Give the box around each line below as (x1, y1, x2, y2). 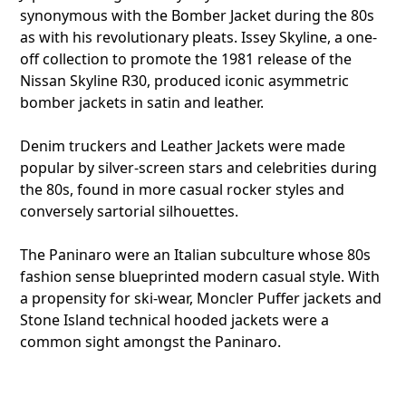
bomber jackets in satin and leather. (20, 92, 268, 113)
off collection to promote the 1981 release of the (20, 49, 353, 70)
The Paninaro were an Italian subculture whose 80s (20, 245, 372, 266)
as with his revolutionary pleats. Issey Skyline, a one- (20, 27, 378, 48)
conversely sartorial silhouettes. (20, 201, 243, 222)
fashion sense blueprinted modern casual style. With (20, 266, 381, 287)
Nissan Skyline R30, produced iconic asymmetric (20, 71, 350, 92)
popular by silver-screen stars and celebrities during (20, 158, 378, 179)
